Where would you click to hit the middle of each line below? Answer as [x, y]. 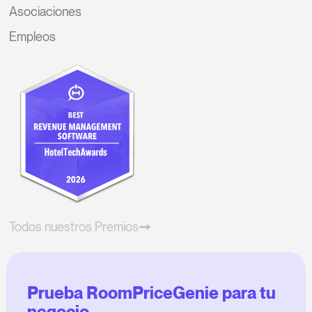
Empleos [33, 37]
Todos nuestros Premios [74, 226]
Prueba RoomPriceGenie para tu [151, 292]
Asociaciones [46, 12]
